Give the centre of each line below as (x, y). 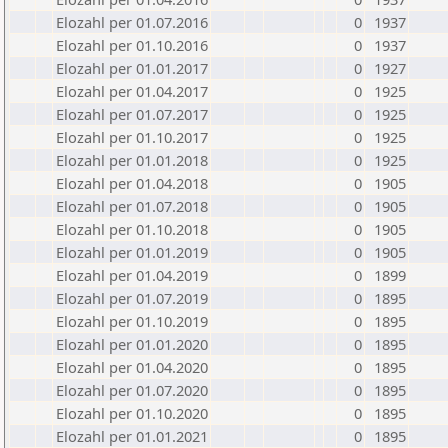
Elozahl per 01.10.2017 (132, 137)
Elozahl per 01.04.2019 (132, 275)
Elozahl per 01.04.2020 (132, 367)
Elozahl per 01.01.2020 (132, 344)
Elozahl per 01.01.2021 (132, 436)
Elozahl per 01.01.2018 (132, 160)
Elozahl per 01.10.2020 (132, 413)
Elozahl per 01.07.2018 (132, 206)
